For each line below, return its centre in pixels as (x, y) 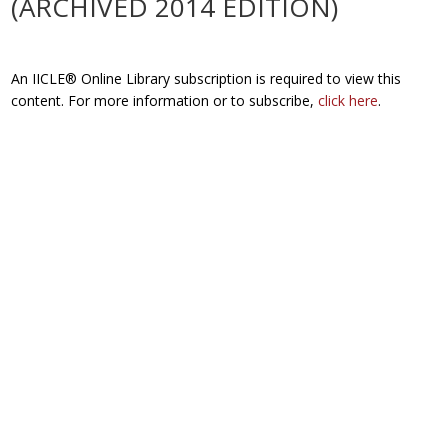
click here (348, 100)
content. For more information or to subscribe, (165, 100)
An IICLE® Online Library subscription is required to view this (206, 78)
